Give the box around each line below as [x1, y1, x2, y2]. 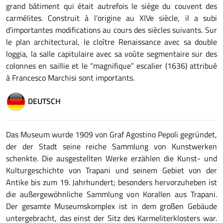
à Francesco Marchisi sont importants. [6, 72, 134, 84]
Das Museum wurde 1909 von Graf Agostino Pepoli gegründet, [6, 128, 217, 140]
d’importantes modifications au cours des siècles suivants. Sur [6, 24, 217, 36]
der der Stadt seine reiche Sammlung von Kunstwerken [6, 140, 217, 152]
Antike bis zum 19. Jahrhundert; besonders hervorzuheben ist [6, 176, 217, 188]
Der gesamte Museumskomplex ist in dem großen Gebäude [6, 200, 217, 212]
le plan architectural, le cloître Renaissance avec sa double [6, 36, 217, 48]
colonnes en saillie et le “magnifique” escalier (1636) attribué [6, 60, 217, 72]
